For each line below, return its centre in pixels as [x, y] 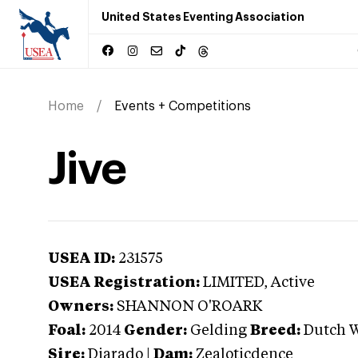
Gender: [155, 331]
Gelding [219, 331]
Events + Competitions [183, 106]
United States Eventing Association [203, 17]
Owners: [81, 307]
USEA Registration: [124, 283]
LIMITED [233, 283]
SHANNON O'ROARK [189, 307]
